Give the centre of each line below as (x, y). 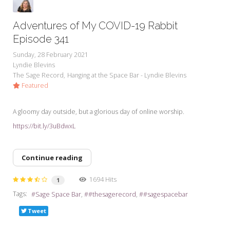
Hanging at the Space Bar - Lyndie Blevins (127, 75)
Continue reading (52, 157)
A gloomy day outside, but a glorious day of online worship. (99, 111)
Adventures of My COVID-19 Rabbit (95, 25)
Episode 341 (41, 39)
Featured (34, 85)
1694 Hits (101, 179)
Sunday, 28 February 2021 (51, 54)
